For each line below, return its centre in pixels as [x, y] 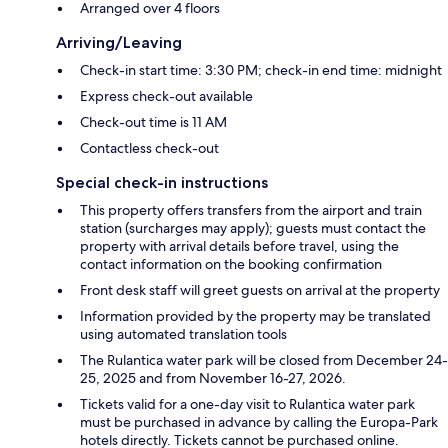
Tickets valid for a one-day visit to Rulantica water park [247, 403]
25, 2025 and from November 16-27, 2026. [213, 377]
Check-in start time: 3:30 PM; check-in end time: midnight [261, 69]
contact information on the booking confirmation [231, 263]
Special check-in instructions [162, 182]
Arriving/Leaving [119, 42]
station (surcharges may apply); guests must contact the [253, 227]
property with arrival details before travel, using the [239, 245]
